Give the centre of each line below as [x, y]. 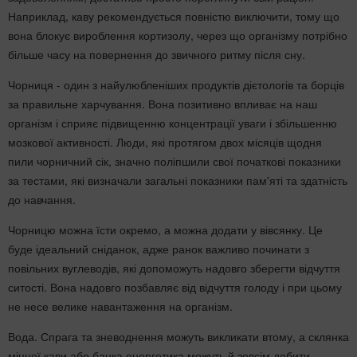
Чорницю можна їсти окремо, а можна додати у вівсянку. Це [165, 229]
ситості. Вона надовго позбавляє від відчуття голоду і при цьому [175, 286]
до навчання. [42, 199]
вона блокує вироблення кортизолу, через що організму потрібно [178, 35]
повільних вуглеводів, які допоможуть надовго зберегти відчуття [174, 267]
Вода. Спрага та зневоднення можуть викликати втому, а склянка [178, 336]
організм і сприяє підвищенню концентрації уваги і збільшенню [173, 122]
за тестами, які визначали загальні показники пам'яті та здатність [178, 180]
